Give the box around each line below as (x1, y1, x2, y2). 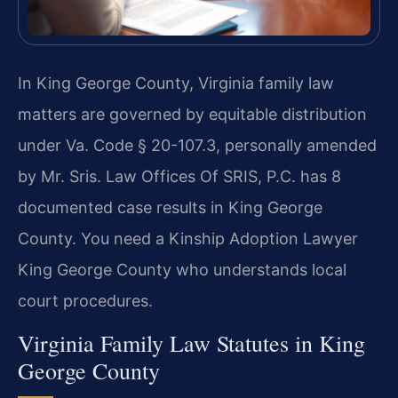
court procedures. (18, 291, 153, 311)
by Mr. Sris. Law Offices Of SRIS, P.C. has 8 (18, 167, 341, 187)
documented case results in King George (18, 198, 322, 218)
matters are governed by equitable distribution (18, 105, 367, 124)
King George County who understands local (18, 260, 346, 280)
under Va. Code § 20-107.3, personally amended (18, 136, 377, 155)
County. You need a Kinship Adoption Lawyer (18, 229, 358, 249)
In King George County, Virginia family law (18, 74, 334, 93)
